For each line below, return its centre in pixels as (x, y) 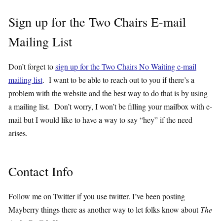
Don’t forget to (32, 66)
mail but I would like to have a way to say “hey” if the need (100, 119)
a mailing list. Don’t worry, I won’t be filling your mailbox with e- (110, 106)
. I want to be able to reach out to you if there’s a (118, 79)
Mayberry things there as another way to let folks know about (104, 209)
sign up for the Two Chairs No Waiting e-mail (126, 66)
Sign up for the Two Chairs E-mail (97, 21)
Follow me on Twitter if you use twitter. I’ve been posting (97, 196)
